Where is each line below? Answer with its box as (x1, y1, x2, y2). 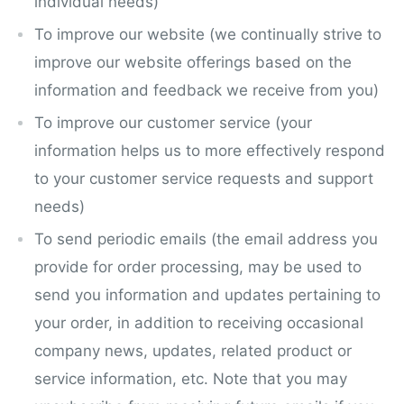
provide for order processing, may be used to (34, 257, 362, 276)
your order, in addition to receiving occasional (34, 313, 363, 332)
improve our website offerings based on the (34, 52, 352, 71)
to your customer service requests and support (34, 169, 373, 188)
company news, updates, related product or (34, 341, 352, 360)
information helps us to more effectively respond (34, 141, 385, 160)
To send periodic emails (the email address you (34, 229, 378, 248)
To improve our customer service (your (34, 113, 312, 132)
